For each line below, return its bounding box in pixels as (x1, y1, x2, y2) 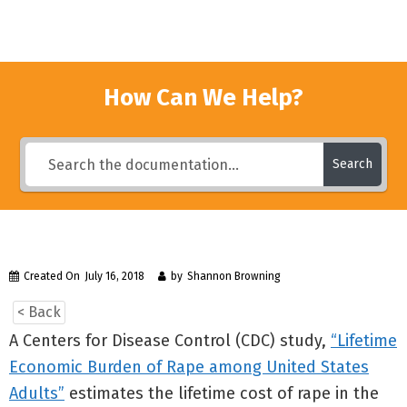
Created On (24, 270, 80, 283)
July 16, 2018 (84, 270, 144, 283)
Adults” (9, 383, 65, 403)
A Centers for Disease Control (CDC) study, (9, 331, 331, 351)
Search (332, 156, 372, 172)
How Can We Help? (104, 84, 303, 112)
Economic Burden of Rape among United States (9, 357, 369, 377)
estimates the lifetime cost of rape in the (65, 383, 379, 403)
